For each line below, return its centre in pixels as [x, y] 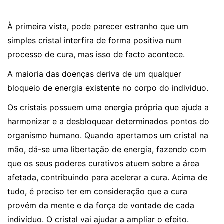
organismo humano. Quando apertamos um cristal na [108, 136]
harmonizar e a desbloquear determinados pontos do [108, 122]
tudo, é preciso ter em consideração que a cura [97, 192]
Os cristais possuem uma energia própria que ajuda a [108, 108]
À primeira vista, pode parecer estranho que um [98, 27]
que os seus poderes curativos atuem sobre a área [103, 164]
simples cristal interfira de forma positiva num [95, 41]
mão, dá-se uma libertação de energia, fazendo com [107, 150]
